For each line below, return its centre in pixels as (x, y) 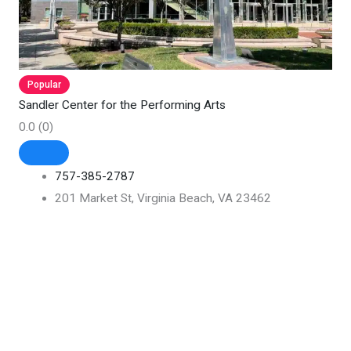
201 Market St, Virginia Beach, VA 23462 (163, 199)
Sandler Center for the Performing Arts (122, 105)
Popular (44, 85)
